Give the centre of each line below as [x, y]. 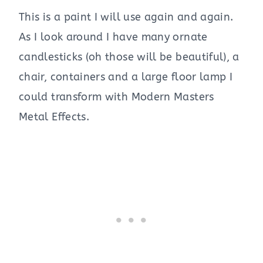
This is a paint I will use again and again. [126, 17]
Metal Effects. [54, 117]
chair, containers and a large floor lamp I [126, 77]
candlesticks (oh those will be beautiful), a [129, 57]
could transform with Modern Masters [117, 97]
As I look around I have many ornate [113, 37]
